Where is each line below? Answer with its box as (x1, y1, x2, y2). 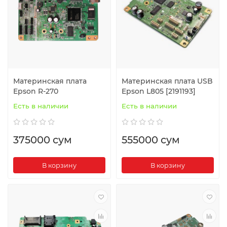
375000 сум (13, 134, 72, 146)
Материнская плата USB (122, 77, 213, 86)
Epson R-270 (13, 87, 58, 96)
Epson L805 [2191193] (122, 87, 196, 96)
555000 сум (122, 134, 180, 146)
